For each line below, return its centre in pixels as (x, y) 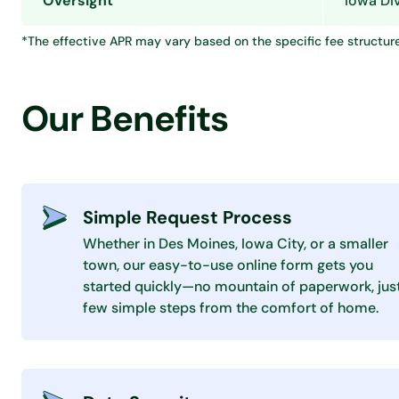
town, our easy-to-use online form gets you (228, 265)
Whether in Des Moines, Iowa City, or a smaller (236, 244)
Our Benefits (125, 118)
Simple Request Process (187, 217)
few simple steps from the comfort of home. (231, 308)
